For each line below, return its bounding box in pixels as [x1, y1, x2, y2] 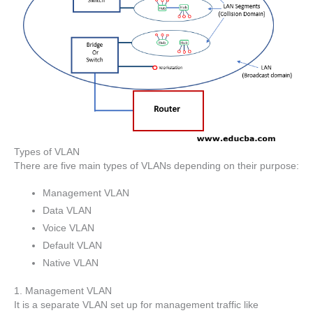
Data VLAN [43, 205, 92, 216]
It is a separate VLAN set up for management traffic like [14, 300, 259, 311]
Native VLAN [43, 257, 99, 268]
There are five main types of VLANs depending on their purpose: [14, 161, 299, 172]
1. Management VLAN [14, 286, 112, 297]
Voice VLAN [43, 222, 95, 233]
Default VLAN [43, 240, 103, 251]
